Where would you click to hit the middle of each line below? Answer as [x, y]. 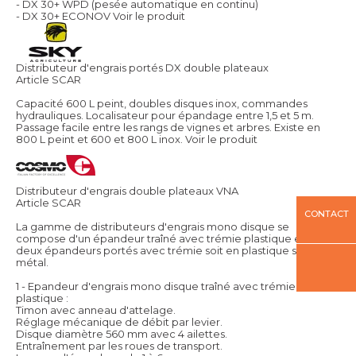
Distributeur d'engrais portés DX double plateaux [142, 68]
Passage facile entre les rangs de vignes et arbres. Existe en [168, 128]
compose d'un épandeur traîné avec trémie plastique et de [169, 239]
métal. [32, 263]
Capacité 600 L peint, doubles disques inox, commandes [162, 104]
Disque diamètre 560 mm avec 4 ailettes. [122, 334]
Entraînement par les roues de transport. [119, 346]
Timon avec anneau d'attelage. [96, 310]
